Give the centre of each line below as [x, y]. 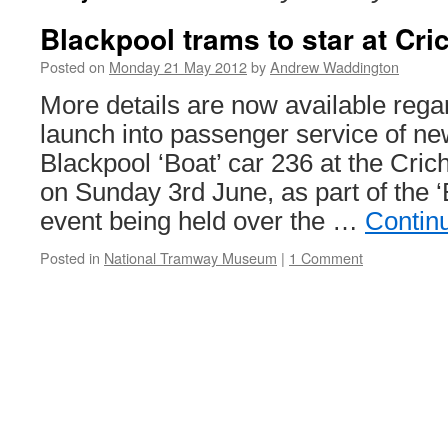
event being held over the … [202, 221]
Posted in [70, 257]
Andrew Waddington [334, 66]
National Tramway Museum [190, 257]
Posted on [72, 66]
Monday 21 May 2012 [178, 66]
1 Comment [326, 257]
